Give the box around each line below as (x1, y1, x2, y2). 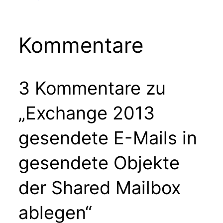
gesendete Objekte (18, 152, 180, 174)
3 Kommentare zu (18, 77, 166, 100)
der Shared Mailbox (18, 177, 181, 199)
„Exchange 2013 (18, 102, 155, 124)
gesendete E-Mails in (18, 127, 197, 149)
